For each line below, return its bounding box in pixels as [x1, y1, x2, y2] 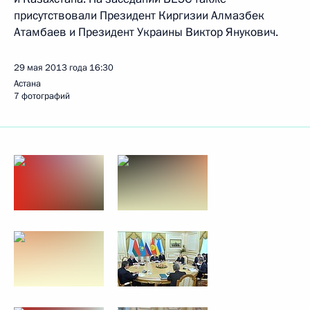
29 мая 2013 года [14, 62, 87, 74]
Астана [14, 77, 41, 90]
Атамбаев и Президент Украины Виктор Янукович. [14, 24, 278, 40]
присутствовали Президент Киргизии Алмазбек [14, 8, 264, 24]
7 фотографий [14, 90, 70, 102]
